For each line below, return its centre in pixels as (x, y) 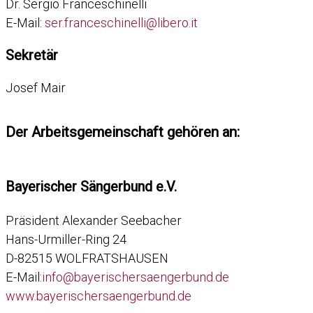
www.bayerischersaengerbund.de (99, 296)
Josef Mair (36, 88)
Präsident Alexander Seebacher (94, 220)
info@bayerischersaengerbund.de (136, 277)
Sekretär (32, 56)
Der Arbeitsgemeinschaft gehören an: (123, 132)
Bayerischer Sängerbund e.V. (91, 187)
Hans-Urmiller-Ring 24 (66, 239)
